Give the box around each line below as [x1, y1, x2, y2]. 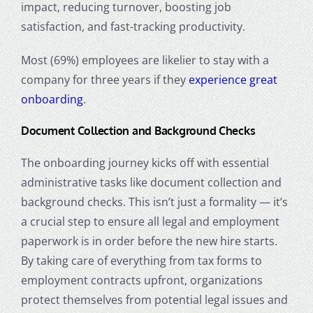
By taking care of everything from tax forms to [20, 253, 262, 269]
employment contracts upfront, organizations [20, 272, 263, 289]
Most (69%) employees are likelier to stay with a [20, 52, 269, 68]
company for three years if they [20, 72, 189, 88]
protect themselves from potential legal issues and [20, 292, 288, 308]
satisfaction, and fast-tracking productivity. [20, 19, 248, 35]
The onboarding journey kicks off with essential [20, 155, 269, 171]
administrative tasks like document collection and [20, 175, 282, 191]
